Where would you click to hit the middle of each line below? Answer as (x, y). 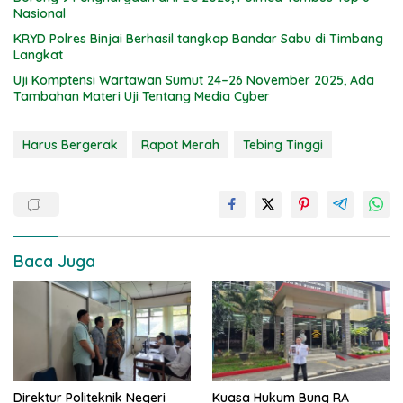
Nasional (40, 13)
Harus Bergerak (70, 144)
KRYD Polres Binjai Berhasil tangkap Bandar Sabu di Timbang (198, 38)
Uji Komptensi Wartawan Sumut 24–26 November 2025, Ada (194, 80)
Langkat (38, 54)
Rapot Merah (180, 144)
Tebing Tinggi (283, 144)
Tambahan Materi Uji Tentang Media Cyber (142, 96)
